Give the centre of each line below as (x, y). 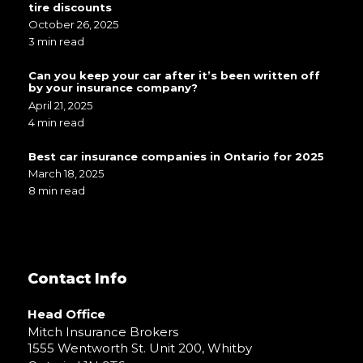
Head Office (66, 314)
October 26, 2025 (73, 25)
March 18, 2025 (66, 173)
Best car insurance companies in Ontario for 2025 (177, 156)
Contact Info (77, 278)
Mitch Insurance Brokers (102, 332)
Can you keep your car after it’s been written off (174, 76)
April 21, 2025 (60, 105)
